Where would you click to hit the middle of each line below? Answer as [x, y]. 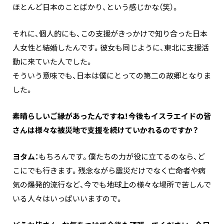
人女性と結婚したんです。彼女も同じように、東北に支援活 [111, 48]
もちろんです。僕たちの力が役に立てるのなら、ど [122, 157]
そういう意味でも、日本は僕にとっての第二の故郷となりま [112, 76]
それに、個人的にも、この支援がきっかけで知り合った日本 [110, 34]
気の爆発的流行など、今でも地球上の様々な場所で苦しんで [112, 185]
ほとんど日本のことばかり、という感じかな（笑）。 [96, 7]
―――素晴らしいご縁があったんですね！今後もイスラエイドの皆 [112, 116]
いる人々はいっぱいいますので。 [68, 199]
